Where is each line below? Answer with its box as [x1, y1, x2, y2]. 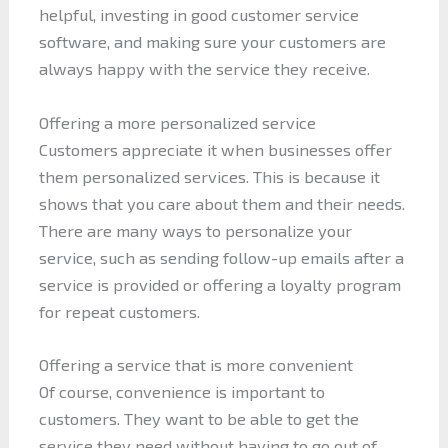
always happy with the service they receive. [38, 59, 370, 79]
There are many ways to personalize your [38, 220, 352, 240]
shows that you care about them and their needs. [38, 193, 405, 213]
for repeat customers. [38, 301, 200, 321]
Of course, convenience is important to [38, 381, 325, 401]
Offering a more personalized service [38, 112, 316, 132]
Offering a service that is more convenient [38, 354, 353, 374]
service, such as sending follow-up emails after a [38, 247, 404, 267]
